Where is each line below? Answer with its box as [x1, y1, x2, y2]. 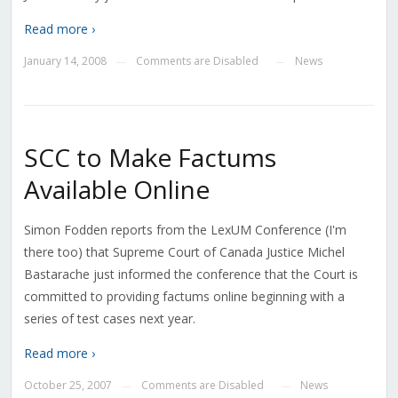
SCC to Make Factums [23, 140, 276, 175]
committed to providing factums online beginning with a [23, 288, 345, 306]
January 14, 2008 [23, 53, 107, 69]
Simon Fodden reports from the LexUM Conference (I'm [23, 221, 346, 239]
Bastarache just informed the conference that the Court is [23, 266, 358, 283]
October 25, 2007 [23, 378, 112, 394]
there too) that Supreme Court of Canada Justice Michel [23, 243, 345, 261]
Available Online [23, 172, 210, 207]
